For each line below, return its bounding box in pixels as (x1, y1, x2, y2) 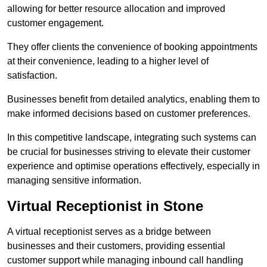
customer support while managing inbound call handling (7, 255, 243, 266)
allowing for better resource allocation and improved (7, 4, 225, 14)
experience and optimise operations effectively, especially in (7, 161, 260, 172)
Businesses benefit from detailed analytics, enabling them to (7, 94, 260, 105)
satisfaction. (7, 70, 57, 81)
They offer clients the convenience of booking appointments (7, 42, 257, 52)
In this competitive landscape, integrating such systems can (7, 132, 256, 143)
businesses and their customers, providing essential (7, 241, 225, 252)
